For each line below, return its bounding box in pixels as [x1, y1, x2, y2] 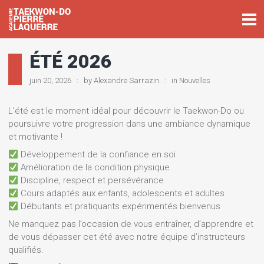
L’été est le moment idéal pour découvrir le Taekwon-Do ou [8, 105, 244, 116]
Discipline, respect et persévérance [18, 175, 164, 186]
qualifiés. [8, 245, 44, 255]
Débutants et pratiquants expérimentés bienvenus [18, 201, 221, 212]
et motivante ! [8, 131, 62, 142]
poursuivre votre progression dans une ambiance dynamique [8, 118, 250, 129]
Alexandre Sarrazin [94, 76, 159, 85]
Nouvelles [179, 76, 210, 85]
